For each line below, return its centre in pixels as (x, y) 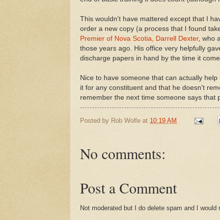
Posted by (96, 120)
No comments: (123, 153)
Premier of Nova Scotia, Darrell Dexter (139, 38)
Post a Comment (128, 188)
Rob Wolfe (126, 120)
